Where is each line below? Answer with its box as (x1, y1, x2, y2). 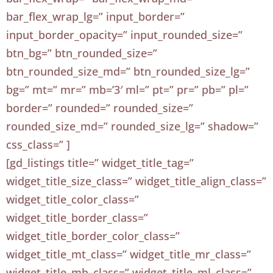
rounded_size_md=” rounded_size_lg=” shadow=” (6, 119, 258, 133)
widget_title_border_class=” (6, 210, 148, 225)
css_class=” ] (6, 137, 70, 152)
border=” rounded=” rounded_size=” (6, 101, 193, 115)
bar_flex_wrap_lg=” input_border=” (6, 9, 185, 24)
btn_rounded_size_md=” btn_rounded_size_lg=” (6, 64, 250, 79)
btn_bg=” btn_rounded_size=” (6, 46, 157, 60)
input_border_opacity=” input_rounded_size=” (6, 27, 243, 42)
